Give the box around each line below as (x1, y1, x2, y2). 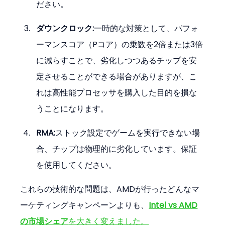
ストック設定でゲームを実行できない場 (55, 127, 200, 139)
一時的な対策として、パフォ (94, 23, 199, 35)
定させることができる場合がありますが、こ (36, 71, 197, 83)
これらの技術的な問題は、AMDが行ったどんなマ (20, 183, 200, 195)
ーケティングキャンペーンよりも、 (20, 199, 149, 211)
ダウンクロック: (36, 23, 94, 35)
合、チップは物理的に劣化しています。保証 (36, 143, 197, 155)
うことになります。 (36, 103, 109, 115)
